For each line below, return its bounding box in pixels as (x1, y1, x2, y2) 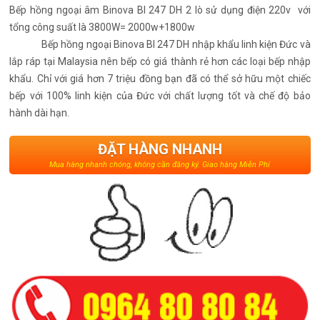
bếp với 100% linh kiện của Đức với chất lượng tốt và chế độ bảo (9, 89, 311, 101)
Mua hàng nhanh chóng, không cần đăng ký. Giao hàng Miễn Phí (49, 159, 271, 169)
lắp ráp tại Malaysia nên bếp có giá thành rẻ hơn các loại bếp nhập (9, 55, 311, 67)
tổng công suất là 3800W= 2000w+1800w (9, 21, 196, 33)
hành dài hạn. (9, 106, 70, 119)
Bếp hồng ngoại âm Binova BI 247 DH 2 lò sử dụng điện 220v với (9, 4, 311, 16)
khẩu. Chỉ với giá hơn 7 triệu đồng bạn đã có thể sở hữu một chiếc (9, 72, 311, 84)
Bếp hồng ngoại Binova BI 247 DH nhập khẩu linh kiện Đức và (9, 38, 311, 50)
